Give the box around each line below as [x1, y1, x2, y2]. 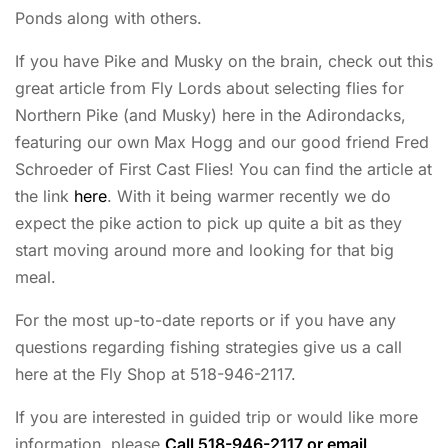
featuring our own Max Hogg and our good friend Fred [15, 131, 429, 152]
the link [15, 185, 74, 206]
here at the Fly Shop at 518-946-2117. [15, 363, 296, 384]
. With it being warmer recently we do [107, 185, 391, 206]
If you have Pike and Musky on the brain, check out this [15, 50, 433, 71]
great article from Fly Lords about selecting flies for [15, 77, 404, 98]
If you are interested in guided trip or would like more [15, 406, 418, 427]
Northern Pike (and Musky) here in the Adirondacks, [15, 104, 406, 125]
